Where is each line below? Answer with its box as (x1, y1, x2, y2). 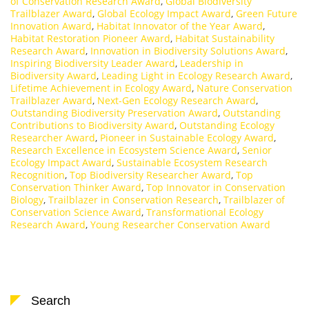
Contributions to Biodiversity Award (10, 118, 175, 132)
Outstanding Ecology (179, 118, 275, 132)
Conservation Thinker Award (10, 180, 141, 194)
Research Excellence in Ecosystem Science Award (10, 143, 237, 157)
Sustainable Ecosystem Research (117, 155, 268, 169)
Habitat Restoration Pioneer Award (10, 31, 170, 45)
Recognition (10, 168, 65, 181)
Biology (10, 192, 43, 206)
